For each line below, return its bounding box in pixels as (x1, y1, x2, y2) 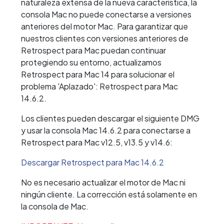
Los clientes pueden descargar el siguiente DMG (21, 113, 199, 124)
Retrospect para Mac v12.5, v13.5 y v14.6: (21, 137, 172, 148)
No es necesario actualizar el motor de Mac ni (21, 177, 185, 188)
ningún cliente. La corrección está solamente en (21, 189, 197, 200)
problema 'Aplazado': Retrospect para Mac (21, 81, 178, 92)
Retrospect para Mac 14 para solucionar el (21, 69, 174, 80)
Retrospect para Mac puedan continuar (21, 45, 166, 56)
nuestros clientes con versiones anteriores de (21, 33, 188, 44)
